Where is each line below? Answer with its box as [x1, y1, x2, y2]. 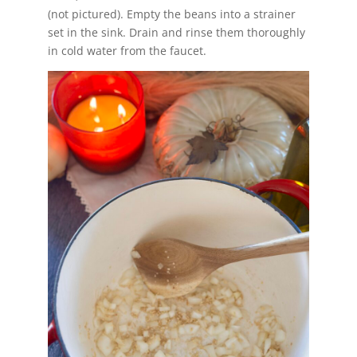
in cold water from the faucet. [47, 43, 206, 59]
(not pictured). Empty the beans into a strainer [47, 6, 296, 22]
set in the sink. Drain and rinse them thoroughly [47, 25, 305, 41]
